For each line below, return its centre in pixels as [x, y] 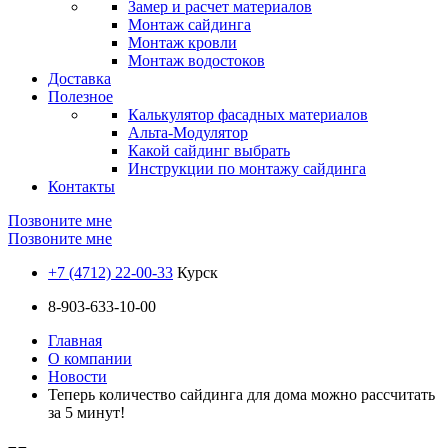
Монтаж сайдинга [189, 24]
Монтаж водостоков [196, 60]
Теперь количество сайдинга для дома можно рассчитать [241, 394]
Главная [75, 340]
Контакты [81, 186]
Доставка [79, 78]
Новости [77, 376]
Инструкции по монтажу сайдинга [247, 168]
